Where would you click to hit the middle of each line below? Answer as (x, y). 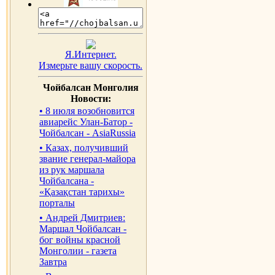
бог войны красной (80, 240)
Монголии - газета (78, 251)
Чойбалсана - (67, 181)
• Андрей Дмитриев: (82, 218)
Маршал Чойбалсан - (83, 229)
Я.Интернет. (91, 54)
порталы (57, 203)
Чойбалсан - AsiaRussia (87, 133)
